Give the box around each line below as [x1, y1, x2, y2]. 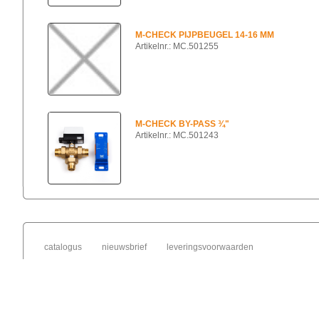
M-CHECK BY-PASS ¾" [135, 118, 229, 129]
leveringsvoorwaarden [167, 242, 253, 252]
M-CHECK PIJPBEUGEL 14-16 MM [135, 29, 274, 40]
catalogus [44, 242, 82, 252]
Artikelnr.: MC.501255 [135, 41, 219, 51]
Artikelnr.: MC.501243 [135, 130, 219, 140]
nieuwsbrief [102, 242, 147, 252]
